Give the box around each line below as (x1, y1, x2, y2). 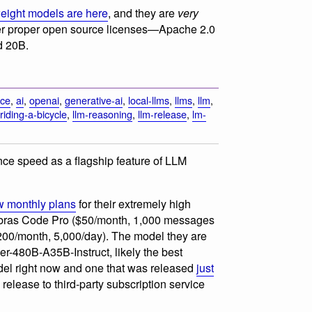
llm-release (138, 107, 187, 122)
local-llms (128, 93, 169, 108)
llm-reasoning (72, 107, 132, 122)
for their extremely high (76, 196, 191, 212)
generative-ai (65, 93, 123, 108)
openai (29, 93, 59, 108)
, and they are (108, 4, 178, 21)
